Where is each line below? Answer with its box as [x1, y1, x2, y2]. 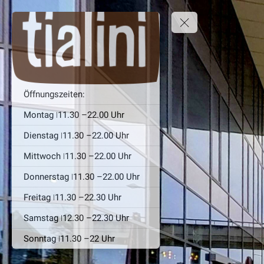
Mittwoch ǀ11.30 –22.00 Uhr [24, 150, 131, 161]
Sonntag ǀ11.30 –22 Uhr [24, 233, 115, 244]
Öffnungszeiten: [24, 88, 85, 100]
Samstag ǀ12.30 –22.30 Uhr [24, 212, 129, 223]
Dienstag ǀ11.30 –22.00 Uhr [24, 130, 129, 141]
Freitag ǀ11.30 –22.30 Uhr [24, 192, 121, 203]
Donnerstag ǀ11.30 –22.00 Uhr [24, 171, 140, 182]
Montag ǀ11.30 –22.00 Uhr [24, 109, 124, 120]
